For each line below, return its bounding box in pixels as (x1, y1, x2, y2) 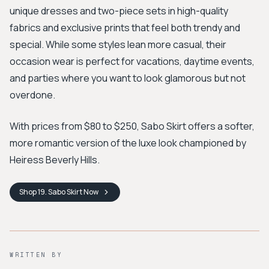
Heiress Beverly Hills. (10, 153, 100, 166)
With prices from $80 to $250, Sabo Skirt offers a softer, (10, 119, 255, 133)
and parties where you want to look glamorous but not (10, 71, 246, 85)
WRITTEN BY (10, 252, 62, 258)
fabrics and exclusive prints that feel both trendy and (10, 21, 240, 34)
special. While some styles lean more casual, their (10, 38, 226, 51)
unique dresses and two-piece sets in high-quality (10, 4, 228, 17)
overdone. (10, 88, 55, 101)
